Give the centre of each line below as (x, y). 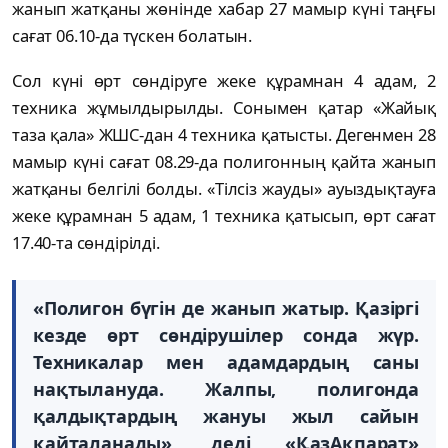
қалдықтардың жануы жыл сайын (226, 415)
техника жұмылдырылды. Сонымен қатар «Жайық (224, 107)
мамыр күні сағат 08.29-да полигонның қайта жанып (224, 161)
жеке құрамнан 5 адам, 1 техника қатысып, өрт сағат (224, 215)
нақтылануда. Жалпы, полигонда (226, 388)
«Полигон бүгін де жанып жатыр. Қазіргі (226, 307)
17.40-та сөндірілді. (86, 242)
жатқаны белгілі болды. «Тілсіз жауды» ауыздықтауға (224, 188)
